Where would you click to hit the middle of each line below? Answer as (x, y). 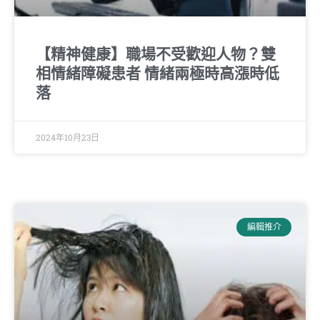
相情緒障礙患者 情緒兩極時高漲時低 (157, 73)
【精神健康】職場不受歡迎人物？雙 (156, 54)
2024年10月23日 (67, 137)
